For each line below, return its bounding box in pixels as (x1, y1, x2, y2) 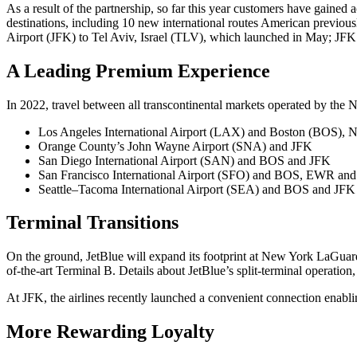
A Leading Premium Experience (6, 60, 270, 81)
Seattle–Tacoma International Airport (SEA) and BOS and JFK (38, 182, 355, 196)
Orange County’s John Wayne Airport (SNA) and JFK (38, 139, 312, 153)
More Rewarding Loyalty (6, 321, 214, 343)
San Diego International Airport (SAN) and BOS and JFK (38, 153, 331, 167)
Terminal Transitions (6, 212, 178, 233)
